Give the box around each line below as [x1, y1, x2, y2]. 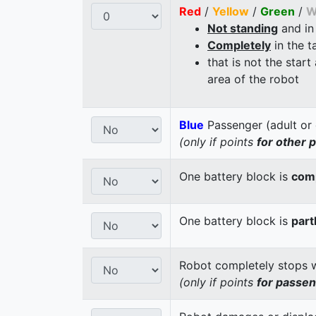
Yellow [212, 4, 249, 18]
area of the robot [207, 71, 299, 86]
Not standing [207, 20, 278, 35]
